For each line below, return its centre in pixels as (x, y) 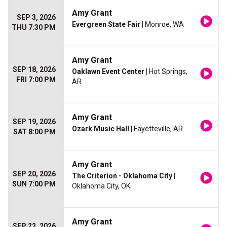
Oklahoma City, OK (101, 186)
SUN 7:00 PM (34, 184)
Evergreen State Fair (106, 25)
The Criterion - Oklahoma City (122, 176)
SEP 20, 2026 (34, 174)
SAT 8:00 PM (34, 132)
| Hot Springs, (166, 72)
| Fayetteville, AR (156, 129)
